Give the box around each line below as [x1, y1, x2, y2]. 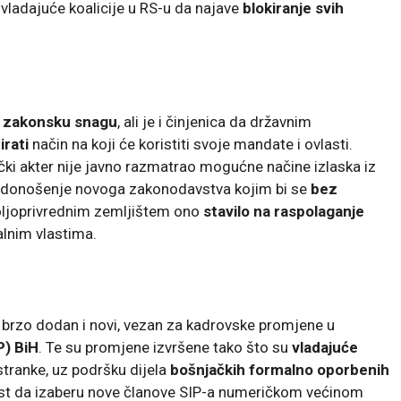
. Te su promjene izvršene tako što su [38, 337, 292, 356]
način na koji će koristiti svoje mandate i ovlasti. [29, 134, 353, 153]
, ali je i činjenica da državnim [117, 112, 311, 131]
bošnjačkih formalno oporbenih [170, 360, 389, 379]
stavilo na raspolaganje [203, 201, 364, 220]
